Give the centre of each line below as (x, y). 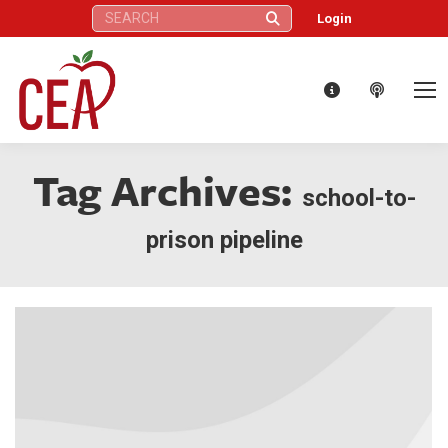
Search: (112, 13)
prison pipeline (224, 239)
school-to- (358, 197)
